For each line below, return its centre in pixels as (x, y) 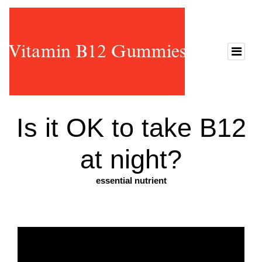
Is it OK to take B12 (131, 128)
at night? (131, 159)
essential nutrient (131, 180)
